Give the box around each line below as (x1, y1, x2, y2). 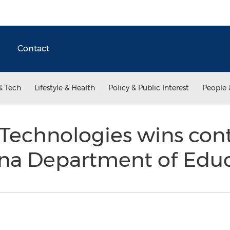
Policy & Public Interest (108, 83, 189, 92)
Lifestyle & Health (34, 83, 95, 92)
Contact (17, 44, 49, 53)
